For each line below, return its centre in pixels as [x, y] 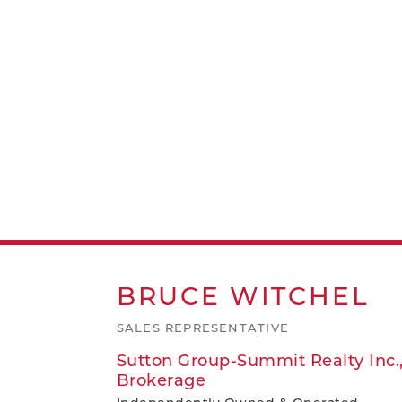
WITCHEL [299, 296]
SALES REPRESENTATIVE [202, 328]
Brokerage [161, 380]
